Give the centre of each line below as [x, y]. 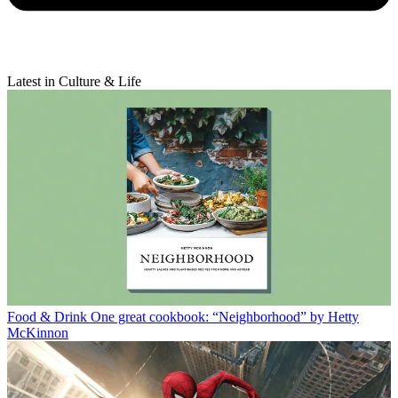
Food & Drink [47, 317]
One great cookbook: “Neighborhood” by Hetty [225, 317]
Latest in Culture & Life [74, 82]
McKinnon [38, 333]
